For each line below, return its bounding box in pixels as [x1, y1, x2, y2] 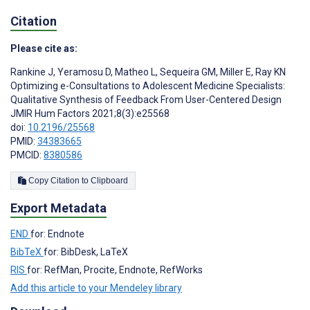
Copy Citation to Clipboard [91, 176, 128, 186]
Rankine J [10, 66, 53, 78]
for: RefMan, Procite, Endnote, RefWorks [27, 264, 203, 275]
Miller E [218, 66, 251, 78]
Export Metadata [10, 201, 107, 216]
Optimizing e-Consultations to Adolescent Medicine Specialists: [10, 80, 285, 92]
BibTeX [10, 246, 44, 257]
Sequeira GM [158, 66, 216, 78]
